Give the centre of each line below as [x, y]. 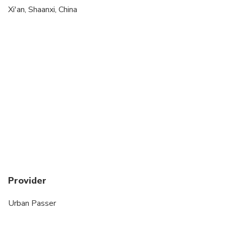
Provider [27, 180]
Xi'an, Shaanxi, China [43, 9]
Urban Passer [32, 203]
